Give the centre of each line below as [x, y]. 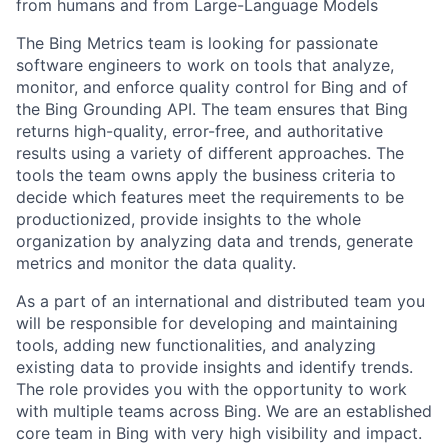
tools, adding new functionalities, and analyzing [196, 345]
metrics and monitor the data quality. [156, 263]
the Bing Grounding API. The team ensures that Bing [212, 109]
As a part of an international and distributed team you [220, 301]
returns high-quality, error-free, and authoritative [199, 131]
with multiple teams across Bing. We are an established [224, 411]
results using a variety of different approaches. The [210, 153]
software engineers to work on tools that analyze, [205, 65]
